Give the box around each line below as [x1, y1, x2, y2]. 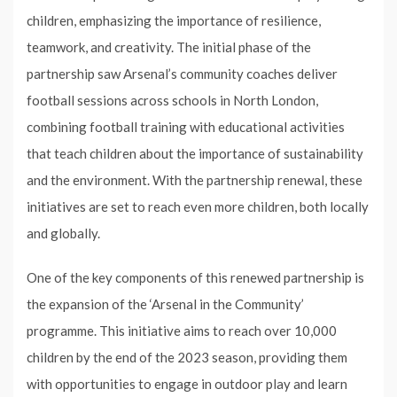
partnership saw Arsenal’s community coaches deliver [27, 65, 338, 82]
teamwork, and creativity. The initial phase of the [27, 38, 311, 55]
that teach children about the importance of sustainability [27, 144, 363, 161]
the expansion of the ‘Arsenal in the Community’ [27, 295, 304, 312]
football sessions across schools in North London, [27, 91, 318, 108]
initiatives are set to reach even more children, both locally [27, 198, 369, 214]
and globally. [27, 224, 100, 241]
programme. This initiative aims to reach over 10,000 [27, 322, 337, 339]
